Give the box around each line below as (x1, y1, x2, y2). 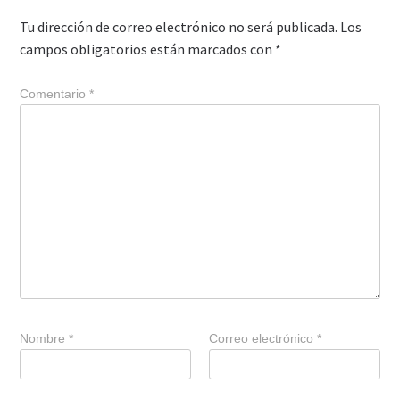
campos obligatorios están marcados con (20, 39, 276, 58)
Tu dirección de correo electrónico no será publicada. (20, 17, 338, 36)
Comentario (20, 86, 90, 101)
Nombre (20, 330, 70, 346)
